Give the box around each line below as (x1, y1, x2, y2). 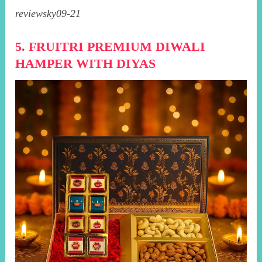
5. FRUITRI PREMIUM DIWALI (15, 39, 206, 54)
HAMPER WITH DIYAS (15, 56, 156, 71)
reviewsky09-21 (15, 7, 81, 19)
